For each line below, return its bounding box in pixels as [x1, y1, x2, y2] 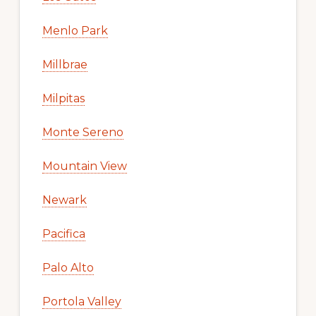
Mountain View [42, 159, 127, 174]
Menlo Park [42, 24, 108, 38]
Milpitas [42, 92, 85, 106]
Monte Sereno [42, 126, 123, 140]
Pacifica [42, 227, 85, 241]
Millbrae [42, 58, 87, 72]
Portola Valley [42, 295, 121, 309]
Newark [42, 193, 87, 207]
